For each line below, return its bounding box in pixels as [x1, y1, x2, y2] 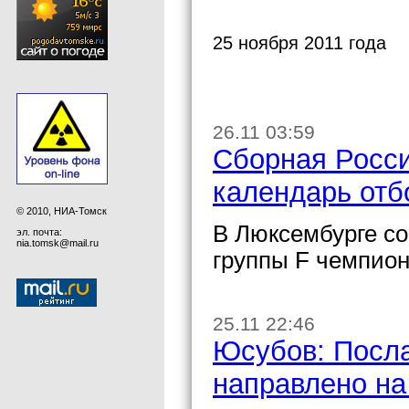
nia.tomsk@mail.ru [16, 236, 99, 248]
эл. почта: [16, 225, 62, 237]
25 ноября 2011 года [213, 32, 386, 53]
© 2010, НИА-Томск [16, 204, 107, 216]
